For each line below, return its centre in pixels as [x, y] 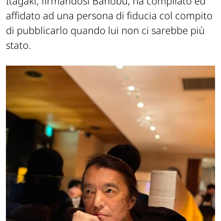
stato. [18, 45]
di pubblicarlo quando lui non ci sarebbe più [105, 31]
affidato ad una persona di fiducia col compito [109, 16]
